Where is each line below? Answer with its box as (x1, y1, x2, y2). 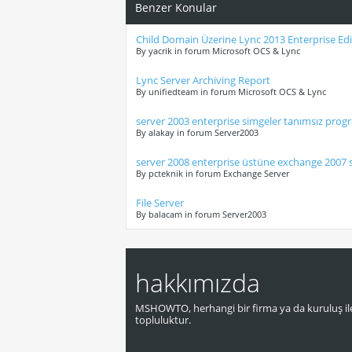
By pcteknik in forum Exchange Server (136, 167, 289, 180)
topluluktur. (135, 313, 191, 328)
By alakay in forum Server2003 (136, 126, 258, 139)
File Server (136, 196, 184, 211)
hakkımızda (135, 266, 260, 300)
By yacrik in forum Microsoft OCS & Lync (136, 45, 300, 57)
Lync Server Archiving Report (136, 73, 270, 88)
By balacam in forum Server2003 (136, 208, 266, 221)
